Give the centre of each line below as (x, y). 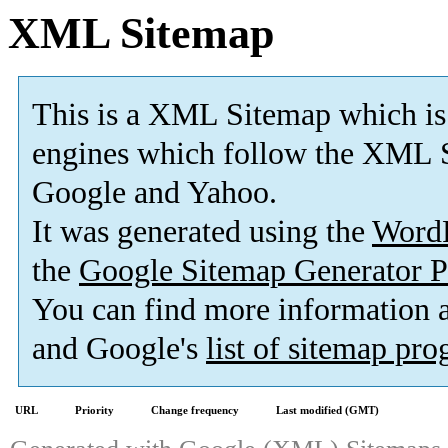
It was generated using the (202, 232)
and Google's (119, 349)
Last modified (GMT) (327, 410)
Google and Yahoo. (154, 193)
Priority (94, 410)
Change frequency (195, 410)
